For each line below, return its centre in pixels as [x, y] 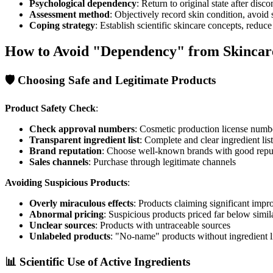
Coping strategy [62, 26]
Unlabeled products [70, 236]
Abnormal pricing [66, 214]
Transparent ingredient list [84, 140]
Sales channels [59, 162]
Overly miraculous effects [81, 203]
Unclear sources [62, 225]
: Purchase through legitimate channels [162, 162]
